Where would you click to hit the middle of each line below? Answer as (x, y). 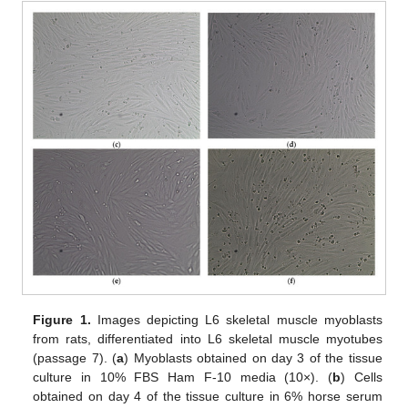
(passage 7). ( (75, 358)
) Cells (362, 377)
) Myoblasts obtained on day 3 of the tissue (253, 358)
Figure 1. (62, 320)
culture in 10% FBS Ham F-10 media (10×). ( (183, 377)
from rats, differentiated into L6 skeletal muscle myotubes (208, 339)
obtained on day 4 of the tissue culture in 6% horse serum (208, 397)
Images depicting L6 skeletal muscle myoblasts (236, 320)
